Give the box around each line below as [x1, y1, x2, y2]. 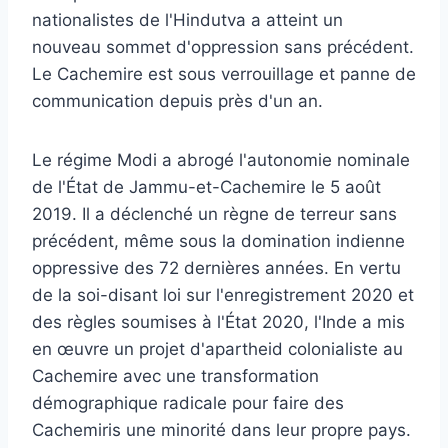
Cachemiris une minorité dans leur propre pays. [32, 419, 411, 440]
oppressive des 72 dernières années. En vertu [32, 257, 401, 278]
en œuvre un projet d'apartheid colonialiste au [32, 338, 403, 359]
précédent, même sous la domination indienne [32, 230, 405, 251]
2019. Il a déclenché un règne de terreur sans [32, 203, 397, 224]
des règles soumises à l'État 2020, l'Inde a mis [32, 311, 405, 332]
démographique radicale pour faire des [32, 392, 344, 413]
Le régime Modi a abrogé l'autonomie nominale [32, 149, 410, 170]
